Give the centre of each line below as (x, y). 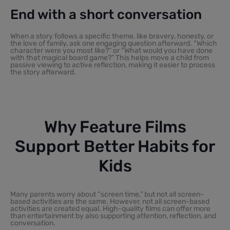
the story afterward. (43, 72)
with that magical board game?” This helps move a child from (110, 57)
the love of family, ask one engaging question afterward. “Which (114, 43)
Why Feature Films (115, 127)
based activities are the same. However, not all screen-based (110, 201)
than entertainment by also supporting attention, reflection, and (113, 216)
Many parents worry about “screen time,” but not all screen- (107, 194)
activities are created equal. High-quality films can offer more (110, 208)
